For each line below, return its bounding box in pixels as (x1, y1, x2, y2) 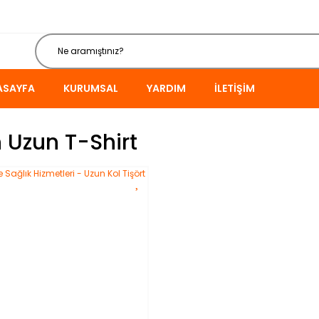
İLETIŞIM (214, 81, 255, 95)
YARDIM (147, 81, 186, 95)
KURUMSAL (63, 81, 118, 95)
